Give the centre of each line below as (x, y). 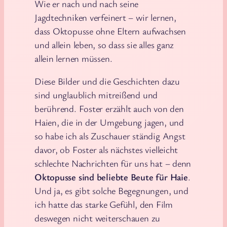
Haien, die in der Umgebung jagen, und (109, 122)
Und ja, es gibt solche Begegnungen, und (111, 191)
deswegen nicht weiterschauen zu (98, 218)
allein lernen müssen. (73, 58)
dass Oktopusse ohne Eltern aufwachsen (110, 31)
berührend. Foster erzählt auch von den (109, 109)
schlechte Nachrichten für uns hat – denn (113, 163)
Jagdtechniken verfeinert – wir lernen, (105, 17)
